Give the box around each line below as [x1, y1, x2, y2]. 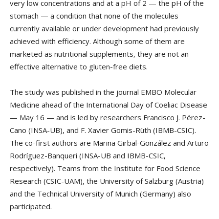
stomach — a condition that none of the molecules [10, 11, 178, 21]
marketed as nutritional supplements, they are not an [10, 49, 189, 59]
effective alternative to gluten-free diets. [10, 62, 148, 72]
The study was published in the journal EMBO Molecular [10, 87, 197, 97]
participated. [10, 201, 52, 212]
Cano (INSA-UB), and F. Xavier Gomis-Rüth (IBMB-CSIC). [10, 125, 196, 135]
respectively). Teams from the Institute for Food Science [10, 163, 200, 174]
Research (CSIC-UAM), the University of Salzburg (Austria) [10, 176, 204, 186]
